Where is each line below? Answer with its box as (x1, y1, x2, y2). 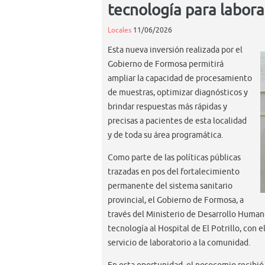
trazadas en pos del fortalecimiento (108, 166, 240, 177)
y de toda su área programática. (108, 130, 223, 140)
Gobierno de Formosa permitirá (108, 59, 224, 69)
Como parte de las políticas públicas (108, 152, 241, 163)
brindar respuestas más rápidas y (108, 101, 227, 112)
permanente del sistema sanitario (108, 180, 232, 191)
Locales (108, 25, 131, 35)
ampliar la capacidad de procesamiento (108, 73, 252, 83)
